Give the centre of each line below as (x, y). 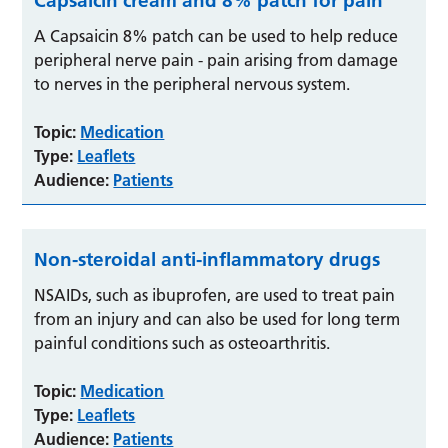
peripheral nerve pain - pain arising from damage (216, 59)
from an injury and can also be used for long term (217, 318)
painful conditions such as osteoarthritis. (182, 342)
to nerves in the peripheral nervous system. (192, 83)
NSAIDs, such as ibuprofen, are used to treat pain (215, 294)
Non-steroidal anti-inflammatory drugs (207, 259)
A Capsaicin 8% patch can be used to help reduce (216, 35)
